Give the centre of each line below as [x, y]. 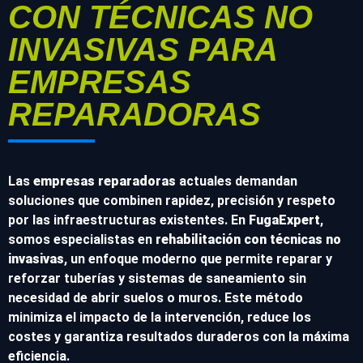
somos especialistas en [82, 239]
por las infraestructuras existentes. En [128, 220]
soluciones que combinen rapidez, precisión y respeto [172, 200]
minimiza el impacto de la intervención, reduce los [160, 317]
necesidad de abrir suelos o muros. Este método [156, 297]
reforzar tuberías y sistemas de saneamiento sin [157, 278]
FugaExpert [284, 220]
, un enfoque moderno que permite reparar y [198, 258]
